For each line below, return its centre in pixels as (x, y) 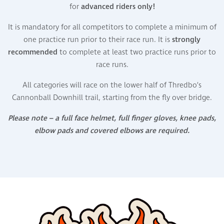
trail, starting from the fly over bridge (146, 97)
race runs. (112, 64)
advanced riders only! (118, 6)
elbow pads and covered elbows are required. (112, 130)
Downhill (68, 97)
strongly (186, 39)
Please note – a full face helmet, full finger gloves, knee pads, (112, 118)
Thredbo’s (185, 85)
